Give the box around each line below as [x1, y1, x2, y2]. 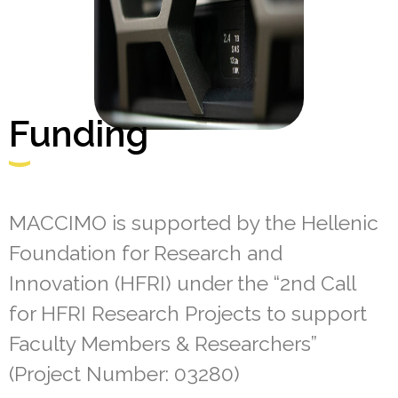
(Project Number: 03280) [9, 361, 240, 386]
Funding [9, 111, 148, 155]
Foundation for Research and [9, 240, 283, 265]
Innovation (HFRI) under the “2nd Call [9, 270, 355, 295]
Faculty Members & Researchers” [9, 330, 317, 355]
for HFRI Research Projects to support [9, 300, 367, 325]
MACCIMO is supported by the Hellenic [9, 210, 378, 235]
